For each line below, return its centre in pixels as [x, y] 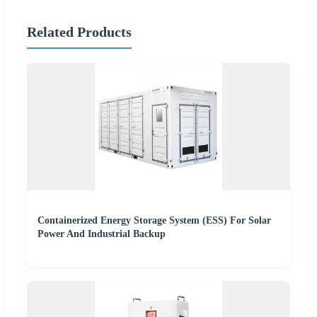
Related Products [79, 31]
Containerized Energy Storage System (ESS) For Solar [154, 221]
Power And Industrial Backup [102, 234]
